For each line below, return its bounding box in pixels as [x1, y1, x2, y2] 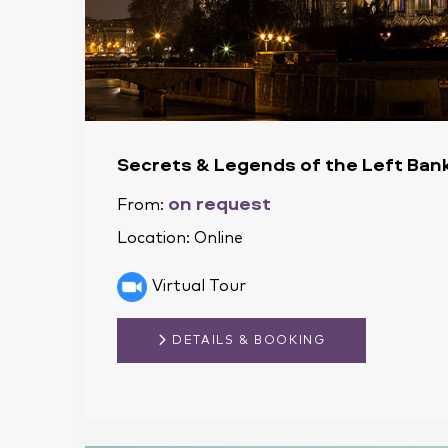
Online [194, 229, 243, 246]
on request [168, 189, 271, 216]
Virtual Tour [152, 277, 246, 294]
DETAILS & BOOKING [167, 334, 326, 347]
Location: [117, 229, 194, 246]
